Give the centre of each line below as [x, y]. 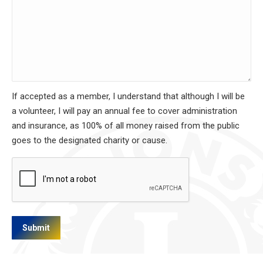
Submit [36, 228]
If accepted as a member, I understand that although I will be [128, 97]
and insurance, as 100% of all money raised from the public [126, 126]
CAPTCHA [31, 163]
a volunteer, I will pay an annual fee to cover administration [124, 111]
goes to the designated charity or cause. [90, 141]
